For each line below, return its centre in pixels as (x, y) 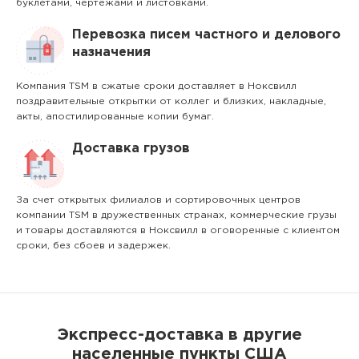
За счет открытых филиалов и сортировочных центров (158, 200)
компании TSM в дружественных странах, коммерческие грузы (176, 215)
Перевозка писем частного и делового (206, 35)
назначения (111, 52)
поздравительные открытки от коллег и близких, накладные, (171, 101)
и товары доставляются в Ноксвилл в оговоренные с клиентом (178, 230)
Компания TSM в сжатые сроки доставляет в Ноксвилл (156, 86)
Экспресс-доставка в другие (179, 335)
